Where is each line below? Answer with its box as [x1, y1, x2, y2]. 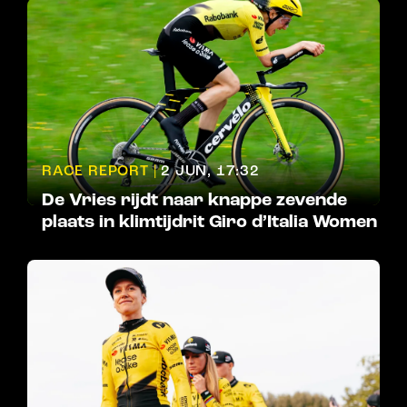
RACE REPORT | [42, 162, 157, 181]
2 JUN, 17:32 [161, 162, 260, 181]
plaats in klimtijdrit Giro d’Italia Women [42, 210, 377, 234]
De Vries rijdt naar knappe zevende [42, 188, 347, 213]
